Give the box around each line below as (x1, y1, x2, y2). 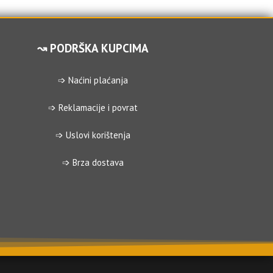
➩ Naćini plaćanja (57, 74, 128, 87)
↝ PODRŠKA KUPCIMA (37, 41, 149, 56)
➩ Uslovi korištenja (55, 129, 130, 141)
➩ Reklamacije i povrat (48, 102, 138, 114)
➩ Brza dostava (62, 157, 124, 169)
